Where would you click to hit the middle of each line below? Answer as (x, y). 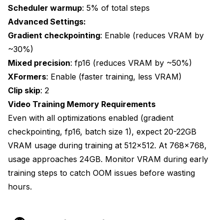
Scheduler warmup (45, 8)
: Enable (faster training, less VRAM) (114, 76)
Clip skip (24, 90)
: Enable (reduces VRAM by (152, 35)
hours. (20, 186)
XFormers (27, 76)
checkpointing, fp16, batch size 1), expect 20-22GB (102, 131)
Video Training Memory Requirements (82, 104)
